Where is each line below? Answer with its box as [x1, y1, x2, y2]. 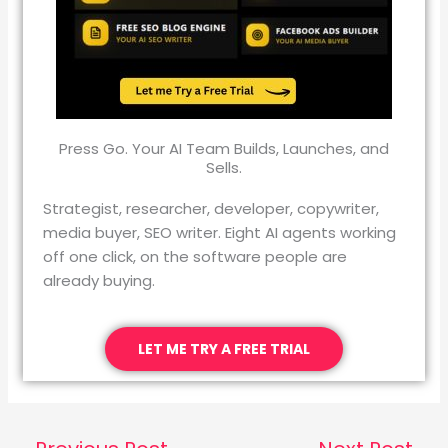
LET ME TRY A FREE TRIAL [138, 338, 310, 359]
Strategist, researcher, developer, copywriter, [43, 197, 380, 219]
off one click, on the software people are [43, 245, 348, 267]
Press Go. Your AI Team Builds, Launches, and [59, 137, 389, 159]
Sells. [206, 156, 242, 178]
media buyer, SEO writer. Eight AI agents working [43, 221, 397, 243]
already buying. [43, 269, 156, 291]
